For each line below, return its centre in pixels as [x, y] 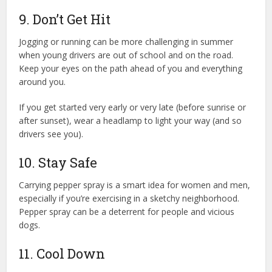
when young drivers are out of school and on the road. [126, 55]
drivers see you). [53, 134]
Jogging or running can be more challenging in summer [126, 42]
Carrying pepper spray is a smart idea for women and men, [135, 185]
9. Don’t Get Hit [65, 19]
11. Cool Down [62, 254]
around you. [44, 82]
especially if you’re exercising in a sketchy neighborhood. [129, 199]
